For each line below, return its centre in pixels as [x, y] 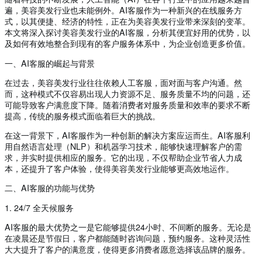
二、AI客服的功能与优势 [50, 188]
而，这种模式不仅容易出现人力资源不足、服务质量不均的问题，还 [127, 93]
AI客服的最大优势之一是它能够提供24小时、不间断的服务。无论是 [128, 227]
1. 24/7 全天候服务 [39, 207]
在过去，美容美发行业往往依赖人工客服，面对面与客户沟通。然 [123, 82]
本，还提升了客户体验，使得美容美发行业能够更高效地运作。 [119, 169]
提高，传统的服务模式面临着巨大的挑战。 [82, 116]
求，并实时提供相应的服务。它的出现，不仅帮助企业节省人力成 [123, 158]
